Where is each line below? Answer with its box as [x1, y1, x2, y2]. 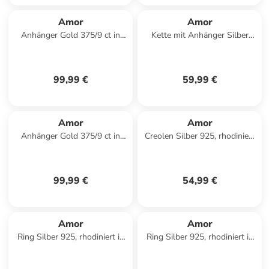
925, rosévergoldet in [160, 41, 240, 53]
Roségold [182, 53, 218, 65]
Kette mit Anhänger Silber [151, 29, 249, 41]
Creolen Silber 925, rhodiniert [145, 130, 255, 142]
